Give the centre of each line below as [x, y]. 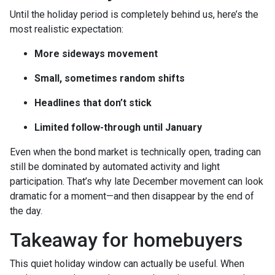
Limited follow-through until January [118, 128]
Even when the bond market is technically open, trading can [135, 152]
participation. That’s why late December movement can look [137, 182]
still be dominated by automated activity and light [115, 167]
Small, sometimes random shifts [110, 79]
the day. [26, 211]
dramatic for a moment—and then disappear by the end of [132, 196]
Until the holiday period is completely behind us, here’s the [134, 15]
